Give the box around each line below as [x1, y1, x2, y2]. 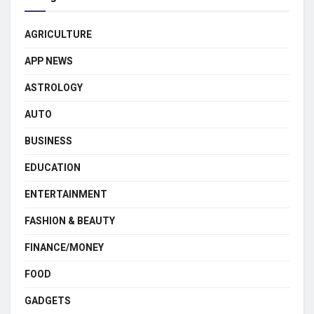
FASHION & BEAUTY [25, 213, 115, 228]
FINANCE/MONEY [25, 240, 104, 255]
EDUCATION [25, 160, 81, 175]
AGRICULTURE [25, 27, 92, 42]
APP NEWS [25, 53, 73, 69]
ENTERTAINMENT [25, 186, 107, 202]
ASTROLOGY [25, 80, 83, 95]
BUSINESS [25, 133, 72, 149]
